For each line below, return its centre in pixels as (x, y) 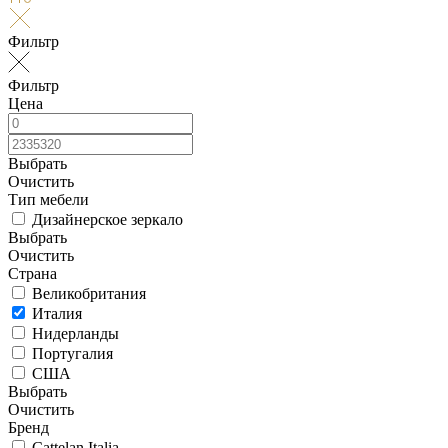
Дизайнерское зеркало (107, 219)
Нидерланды (75, 333)
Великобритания (89, 293)
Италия (57, 313)
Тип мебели (48, 199)
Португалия (72, 353)
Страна (32, 273)
